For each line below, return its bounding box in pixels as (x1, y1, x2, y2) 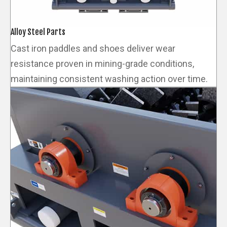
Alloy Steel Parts (11, 27, 65, 37)
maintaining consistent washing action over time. (11, 73, 208, 85)
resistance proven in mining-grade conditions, (11, 58, 194, 69)
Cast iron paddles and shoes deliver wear (11, 43, 175, 54)
